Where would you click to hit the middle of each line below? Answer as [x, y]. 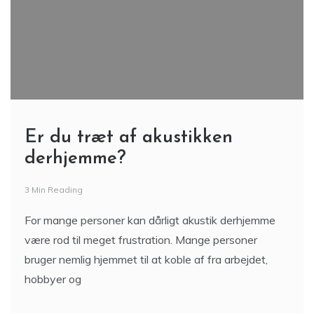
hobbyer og [53, 279]
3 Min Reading [54, 189]
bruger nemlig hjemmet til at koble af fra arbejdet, [146, 259]
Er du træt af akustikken [129, 137]
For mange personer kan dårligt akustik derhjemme [150, 220]
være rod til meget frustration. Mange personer [141, 239]
